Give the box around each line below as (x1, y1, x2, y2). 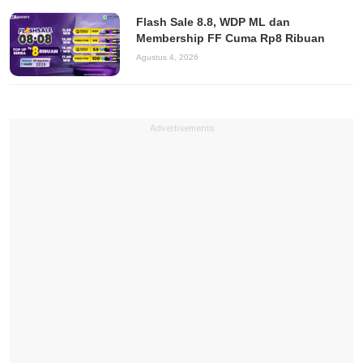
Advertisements (149, 123, 214, 134)
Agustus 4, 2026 (135, 53, 199, 62)
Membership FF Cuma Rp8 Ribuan (135, 32, 325, 45)
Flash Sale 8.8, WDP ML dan (135, 15, 290, 29)
